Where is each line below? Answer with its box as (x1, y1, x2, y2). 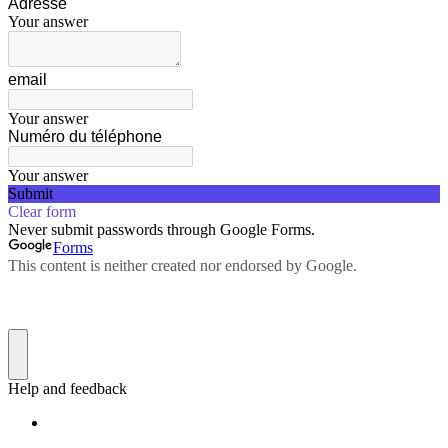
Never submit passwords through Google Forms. (8, 221, 315, 238)
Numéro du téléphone (8, 128, 162, 145)
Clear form (8, 203, 76, 220)
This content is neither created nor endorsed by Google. (8, 257, 357, 274)
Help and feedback (8, 380, 127, 397)
